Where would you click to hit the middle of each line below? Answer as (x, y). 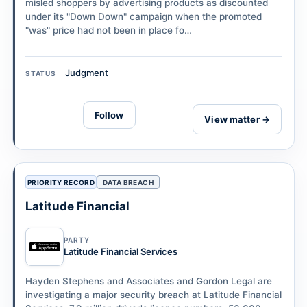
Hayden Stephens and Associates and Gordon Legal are (149, 281)
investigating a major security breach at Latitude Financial (153, 295)
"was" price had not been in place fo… (109, 30)
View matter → (237, 119)
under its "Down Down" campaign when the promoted (144, 16)
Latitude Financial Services (121, 252)
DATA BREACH (128, 183)
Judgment (87, 72)
